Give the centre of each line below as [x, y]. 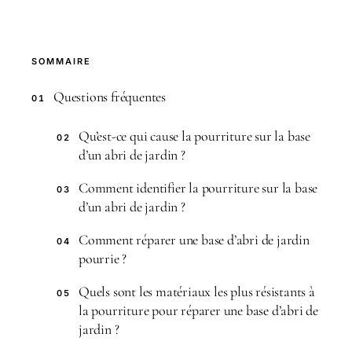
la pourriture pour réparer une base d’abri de [198, 310]
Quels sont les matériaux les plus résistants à [197, 291]
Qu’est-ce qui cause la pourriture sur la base [195, 136]
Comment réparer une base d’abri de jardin [194, 240]
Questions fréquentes [110, 97]
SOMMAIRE [61, 61]
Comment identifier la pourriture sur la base [198, 188]
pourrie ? [103, 258]
